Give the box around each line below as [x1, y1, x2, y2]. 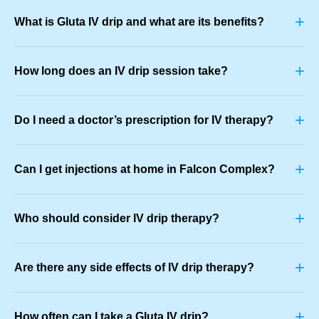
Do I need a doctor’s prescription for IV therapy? [14, 113, 273, 126]
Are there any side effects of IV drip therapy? [14, 261, 254, 273]
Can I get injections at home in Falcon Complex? [14, 162, 275, 175]
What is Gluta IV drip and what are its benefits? [14, 15, 264, 28]
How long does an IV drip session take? [14, 64, 228, 77]
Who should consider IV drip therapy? [14, 211, 219, 224]
